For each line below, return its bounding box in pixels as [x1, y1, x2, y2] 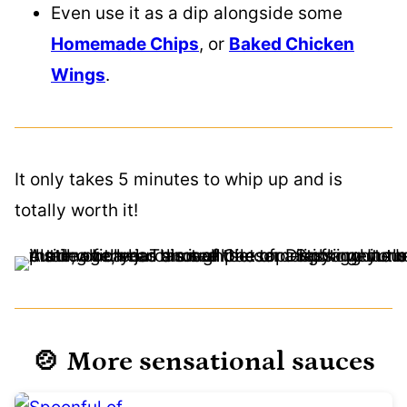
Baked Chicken [229, 34, 354, 55]
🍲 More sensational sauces [32, 346, 375, 377]
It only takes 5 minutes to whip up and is [15, 169, 342, 190]
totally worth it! [15, 200, 138, 221]
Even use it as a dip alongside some [51, 3, 342, 24]
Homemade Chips [51, 34, 199, 55]
